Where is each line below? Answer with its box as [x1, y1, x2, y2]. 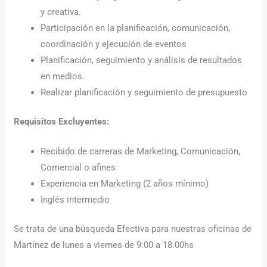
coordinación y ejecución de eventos [41, 38, 187, 49]
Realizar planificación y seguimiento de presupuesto [41, 86, 248, 98]
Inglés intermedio [41, 194, 110, 205]
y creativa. [41, 6, 82, 17]
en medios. [41, 70, 85, 82]
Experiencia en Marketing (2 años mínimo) [41, 178, 209, 189]
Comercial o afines [41, 162, 116, 173]
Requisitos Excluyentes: [14, 116, 110, 128]
